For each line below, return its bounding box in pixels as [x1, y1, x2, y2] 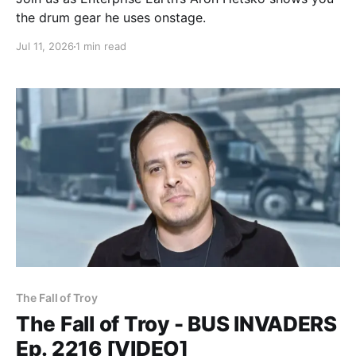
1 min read [75, 40, 126, 53]
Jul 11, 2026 [16, 40, 74, 53]
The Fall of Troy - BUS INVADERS [16, 311, 337, 336]
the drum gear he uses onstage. [16, 10, 206, 26]
